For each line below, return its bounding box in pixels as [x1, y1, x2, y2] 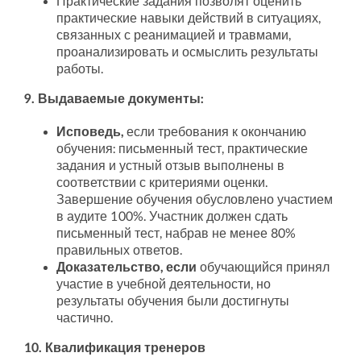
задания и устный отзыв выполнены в [56, 159, 284, 174]
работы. [56, 62, 103, 77]
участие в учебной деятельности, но [56, 277, 271, 293]
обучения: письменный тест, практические [56, 142, 308, 157]
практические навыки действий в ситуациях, [56, 11, 321, 27]
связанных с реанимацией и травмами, [56, 28, 291, 44]
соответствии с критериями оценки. [56, 176, 268, 191]
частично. [56, 311, 113, 326]
